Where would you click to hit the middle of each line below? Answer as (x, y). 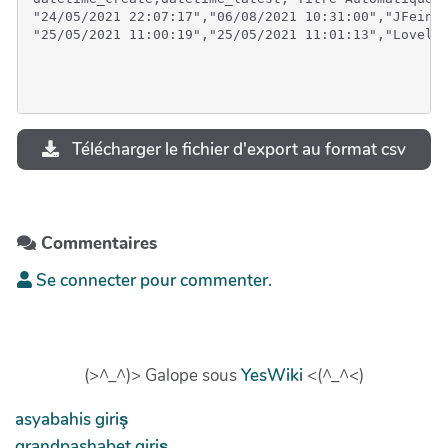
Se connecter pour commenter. (152, 280)
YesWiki (272, 375)
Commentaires (96, 243)
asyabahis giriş (71, 419)
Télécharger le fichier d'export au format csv (236, 149)
